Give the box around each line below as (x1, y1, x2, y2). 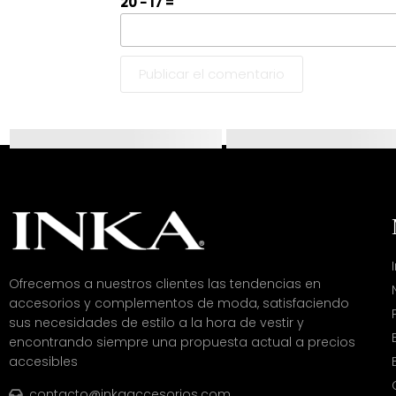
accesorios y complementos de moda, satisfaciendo (9, 294, 349, 313)
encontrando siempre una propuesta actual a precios (9, 333, 355, 352)
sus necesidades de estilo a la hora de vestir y (9, 314, 304, 332)
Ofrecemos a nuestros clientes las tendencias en (9, 275, 321, 293)
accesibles (9, 353, 78, 371)
